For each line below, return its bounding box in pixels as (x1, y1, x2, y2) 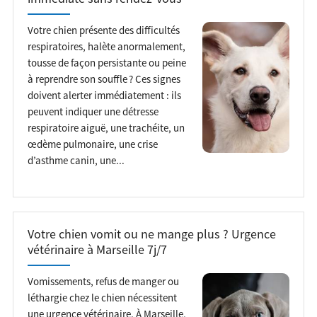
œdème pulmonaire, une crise (27, 137, 158, 151)
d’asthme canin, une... (27, 153, 125, 167)
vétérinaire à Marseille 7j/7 (27, 241, 167, 258)
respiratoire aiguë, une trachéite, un (27, 120, 185, 134)
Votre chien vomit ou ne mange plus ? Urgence (27, 226, 276, 242)
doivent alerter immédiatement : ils (27, 88, 181, 102)
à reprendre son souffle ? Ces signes (27, 71, 180, 86)
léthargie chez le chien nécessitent (27, 290, 177, 304)
